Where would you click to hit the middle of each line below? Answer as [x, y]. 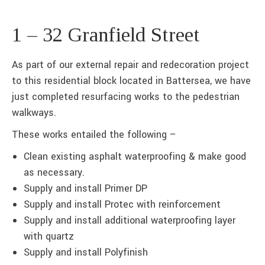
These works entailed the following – [94, 134]
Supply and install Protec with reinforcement [122, 204]
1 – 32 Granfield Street [109, 34]
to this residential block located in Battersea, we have [131, 80]
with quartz [49, 236]
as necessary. [54, 172]
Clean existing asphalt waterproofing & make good [135, 156]
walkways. [34, 112]
